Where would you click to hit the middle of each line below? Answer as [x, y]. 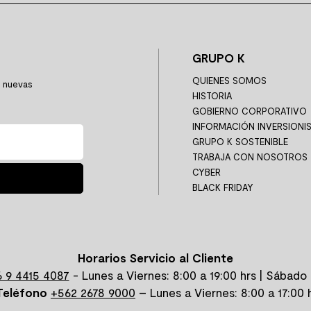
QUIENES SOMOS [229, 80]
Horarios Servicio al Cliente [155, 257]
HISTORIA [212, 95]
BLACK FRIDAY [223, 187]
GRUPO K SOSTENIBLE [240, 141]
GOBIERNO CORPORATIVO [250, 111]
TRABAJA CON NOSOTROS [250, 157]
